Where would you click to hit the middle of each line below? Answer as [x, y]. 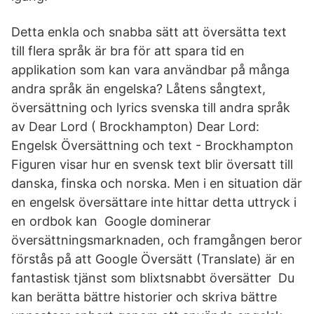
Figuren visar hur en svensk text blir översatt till [152, 164]
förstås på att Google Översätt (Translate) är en [153, 259]
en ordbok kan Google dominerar [111, 221]
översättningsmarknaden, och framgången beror [157, 240]
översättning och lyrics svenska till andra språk [151, 108]
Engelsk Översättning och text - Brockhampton [154, 145]
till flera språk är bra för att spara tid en [128, 51]
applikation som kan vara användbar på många [150, 70]
